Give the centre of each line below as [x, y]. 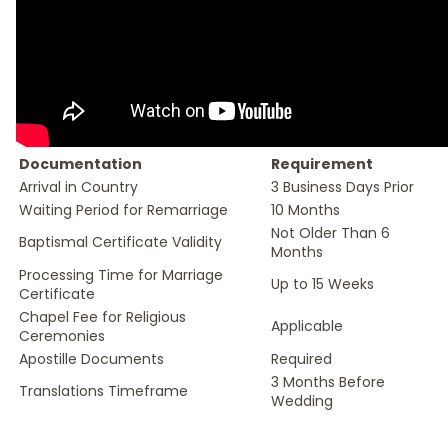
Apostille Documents [91, 359]
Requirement [322, 164]
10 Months [305, 210]
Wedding [302, 401]
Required [301, 359]
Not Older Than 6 [330, 233]
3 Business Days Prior [342, 187]
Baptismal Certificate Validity [120, 242]
